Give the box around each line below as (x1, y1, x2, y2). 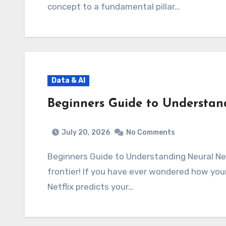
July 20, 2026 (62, 128, 110, 137)
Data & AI (51, 76, 85, 85)
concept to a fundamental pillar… (47, 1, 180, 12)
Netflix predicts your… (47, 182, 134, 192)
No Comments (126, 128, 175, 137)
